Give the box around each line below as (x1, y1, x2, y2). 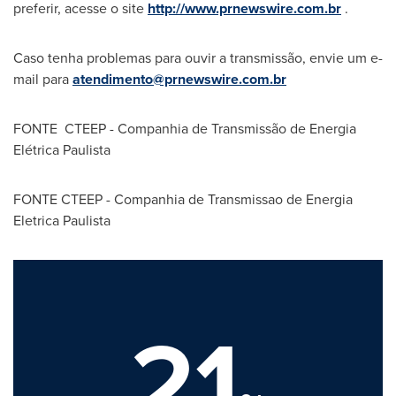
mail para (13, 69, 72, 89)
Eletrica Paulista (13, 210, 110, 231)
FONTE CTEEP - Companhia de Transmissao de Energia (13, 189, 353, 209)
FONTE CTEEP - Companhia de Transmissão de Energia (13, 118, 356, 139)
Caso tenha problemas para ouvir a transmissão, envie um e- (13, 48, 383, 68)
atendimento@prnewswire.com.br (72, 69, 286, 89)
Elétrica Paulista (13, 140, 110, 160)
